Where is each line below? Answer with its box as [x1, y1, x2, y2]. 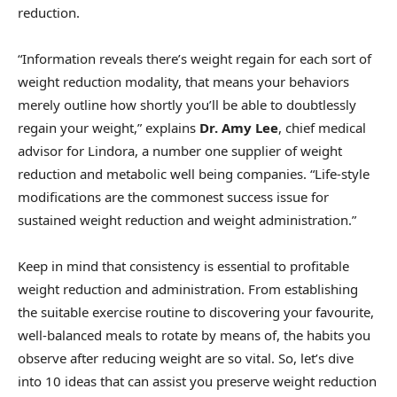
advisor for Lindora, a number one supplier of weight [18, 142, 342, 160]
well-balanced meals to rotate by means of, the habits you [18, 326, 370, 345]
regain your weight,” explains [18, 119, 199, 137]
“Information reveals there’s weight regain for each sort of [18, 50, 371, 68]
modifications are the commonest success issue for [18, 188, 329, 206]
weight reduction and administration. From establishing [18, 280, 358, 299]
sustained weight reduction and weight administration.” [18, 211, 356, 230]
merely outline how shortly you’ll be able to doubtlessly [18, 96, 356, 114]
